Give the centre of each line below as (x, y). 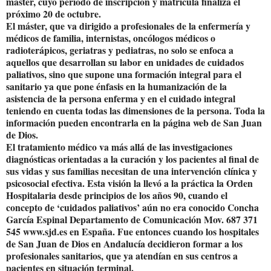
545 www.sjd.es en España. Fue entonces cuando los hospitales (132, 231)
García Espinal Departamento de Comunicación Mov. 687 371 (132, 219)
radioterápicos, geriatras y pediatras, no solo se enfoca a (120, 50)
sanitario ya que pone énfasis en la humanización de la (116, 86)
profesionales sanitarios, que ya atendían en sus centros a (122, 255)
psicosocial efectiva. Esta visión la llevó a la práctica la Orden (129, 183)
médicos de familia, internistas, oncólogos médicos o (111, 38)
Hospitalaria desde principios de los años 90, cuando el (117, 195)
